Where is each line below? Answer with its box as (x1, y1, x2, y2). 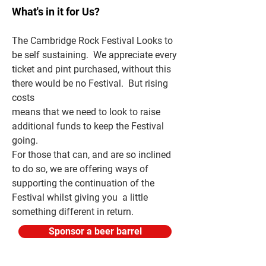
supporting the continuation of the (12, 178, 154, 189)
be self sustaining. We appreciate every (12, 49, 177, 61)
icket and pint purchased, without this (15, 64, 171, 75)
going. (12, 135, 38, 146)
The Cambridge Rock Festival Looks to (12, 35, 173, 46)
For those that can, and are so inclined (12, 149, 171, 160)
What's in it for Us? (12, 5, 100, 18)
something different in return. (12, 206, 134, 217)
